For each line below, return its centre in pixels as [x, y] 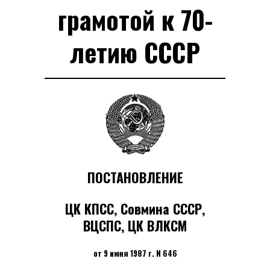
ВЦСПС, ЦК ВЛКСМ [135, 226]
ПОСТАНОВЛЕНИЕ [135, 177]
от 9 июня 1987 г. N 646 [135, 253]
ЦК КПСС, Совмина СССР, [135, 209]
